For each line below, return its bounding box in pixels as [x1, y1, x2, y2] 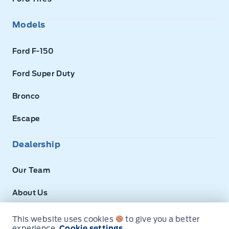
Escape [12, 114, 40, 123]
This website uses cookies [12, 215, 116, 224]
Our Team [12, 166, 51, 175]
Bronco [12, 91, 40, 100]
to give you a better [124, 215, 200, 224]
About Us [12, 189, 48, 197]
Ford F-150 [12, 47, 54, 55]
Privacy [12, 211, 41, 220]
